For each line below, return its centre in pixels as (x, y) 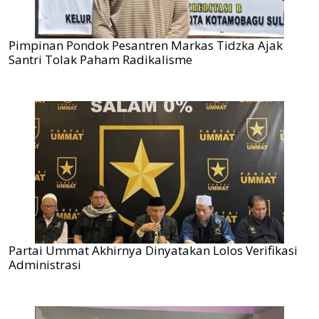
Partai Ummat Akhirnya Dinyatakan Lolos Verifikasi (153, 251)
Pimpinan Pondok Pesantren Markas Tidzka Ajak (146, 46)
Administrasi (45, 265)
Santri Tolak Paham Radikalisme (100, 60)
